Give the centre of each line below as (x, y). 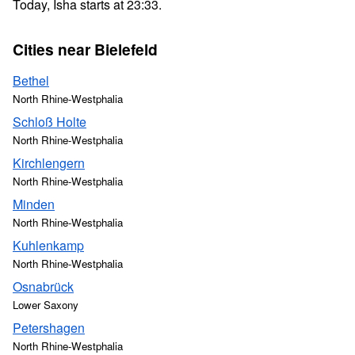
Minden (34, 204)
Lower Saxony (46, 305)
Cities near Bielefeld (85, 49)
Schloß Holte (50, 122)
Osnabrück (43, 286)
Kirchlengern (49, 163)
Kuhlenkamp (48, 245)
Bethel (31, 80)
